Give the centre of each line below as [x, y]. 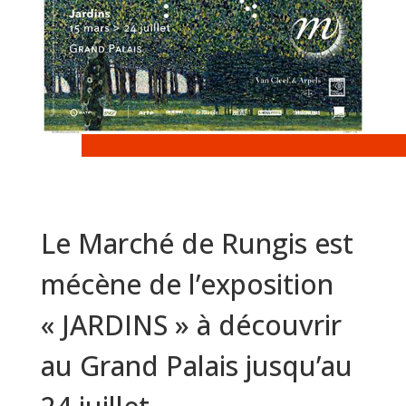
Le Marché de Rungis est [197, 243]
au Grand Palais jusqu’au [196, 365]
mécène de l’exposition [187, 284]
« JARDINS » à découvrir [191, 324]
